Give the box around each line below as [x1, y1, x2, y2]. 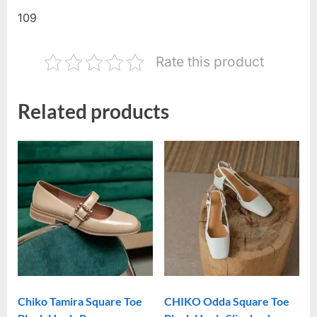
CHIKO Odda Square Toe [163, 294, 289, 308]
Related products [18, 99, 169, 123]
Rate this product [156, 53, 264, 70]
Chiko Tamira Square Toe [18, 294, 142, 308]
